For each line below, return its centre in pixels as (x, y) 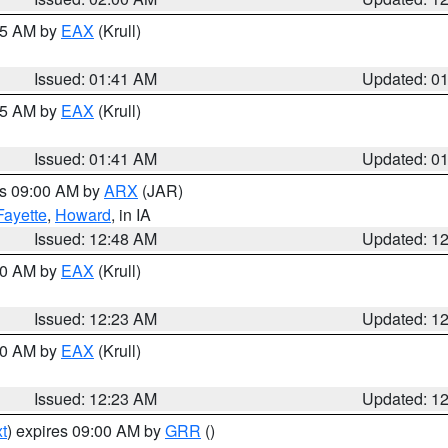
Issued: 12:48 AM (96, 238)
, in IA (131, 214)
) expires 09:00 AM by (86, 430)
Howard (83, 214)
